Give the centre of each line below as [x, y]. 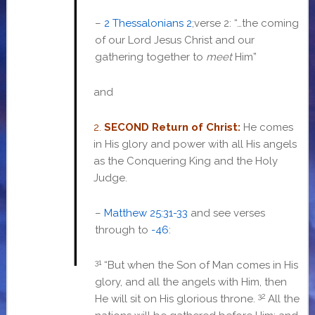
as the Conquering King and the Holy [185, 161]
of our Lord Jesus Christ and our [174, 40]
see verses [239, 213]
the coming [270, 24]
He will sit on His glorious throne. [175, 299]
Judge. [110, 178]
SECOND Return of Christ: [173, 128]
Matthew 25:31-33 [146, 213]
